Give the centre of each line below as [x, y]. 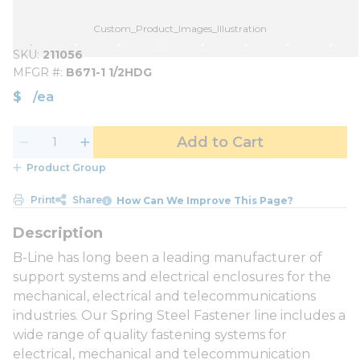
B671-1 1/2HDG [109, 72]
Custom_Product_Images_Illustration [180, 29]
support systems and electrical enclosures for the [172, 276]
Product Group [66, 168]
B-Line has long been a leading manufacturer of [168, 257]
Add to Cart [220, 142]
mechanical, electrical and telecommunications [164, 296]
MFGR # [37, 72]
